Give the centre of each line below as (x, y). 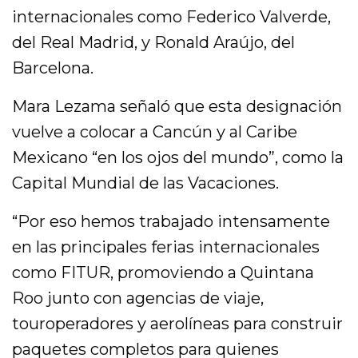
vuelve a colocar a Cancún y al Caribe (155, 131)
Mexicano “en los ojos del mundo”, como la (178, 157)
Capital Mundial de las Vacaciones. (146, 183)
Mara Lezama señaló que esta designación (177, 106)
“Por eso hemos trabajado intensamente (171, 221)
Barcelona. (53, 68)
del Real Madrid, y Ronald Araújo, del (154, 42)
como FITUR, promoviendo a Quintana (163, 272)
